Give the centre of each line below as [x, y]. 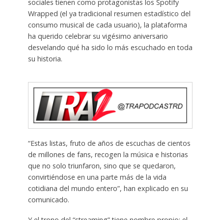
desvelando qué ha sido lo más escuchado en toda [110, 48]
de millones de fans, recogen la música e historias [108, 155]
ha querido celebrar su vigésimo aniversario [98, 36]
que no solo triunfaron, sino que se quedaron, [102, 166]
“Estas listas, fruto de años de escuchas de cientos [109, 143]
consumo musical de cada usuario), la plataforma [107, 25]
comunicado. [48, 200]
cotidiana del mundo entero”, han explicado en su [108, 189]
